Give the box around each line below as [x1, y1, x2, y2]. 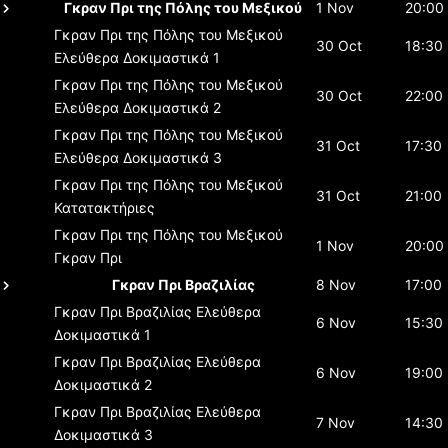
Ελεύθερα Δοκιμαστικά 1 [54, 48, 220, 66]
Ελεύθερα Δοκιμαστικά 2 [54, 98, 221, 116]
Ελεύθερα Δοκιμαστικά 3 [54, 148, 222, 166]
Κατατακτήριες [54, 198, 155, 216]
